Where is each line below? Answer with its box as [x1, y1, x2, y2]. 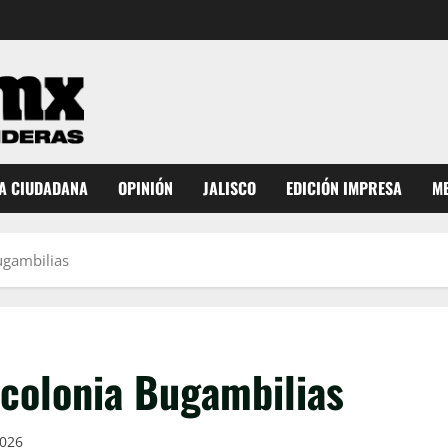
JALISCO [203, 176, 256, 200]
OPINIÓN [118, 176, 173, 200]
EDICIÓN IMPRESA [286, 176, 402, 200]
